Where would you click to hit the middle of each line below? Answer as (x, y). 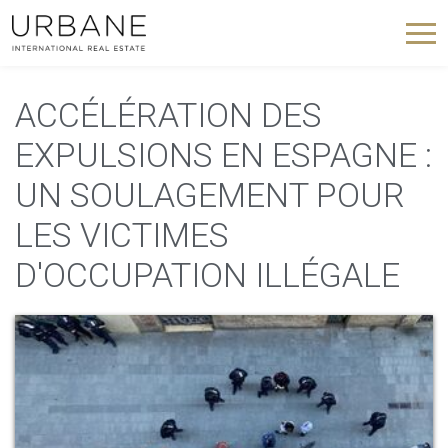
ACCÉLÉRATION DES (168, 115)
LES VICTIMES (122, 235)
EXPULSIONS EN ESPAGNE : (223, 155)
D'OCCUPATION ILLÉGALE (207, 275)
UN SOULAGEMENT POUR (210, 195)
